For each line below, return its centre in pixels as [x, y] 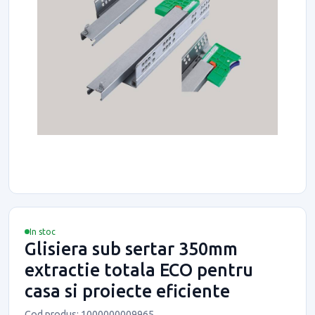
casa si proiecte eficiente [127, 291]
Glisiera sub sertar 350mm [131, 249]
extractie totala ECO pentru [139, 270]
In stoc [43, 231]
